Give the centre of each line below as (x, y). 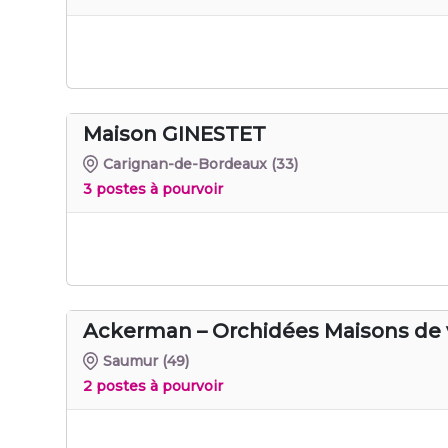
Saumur (131, 360)
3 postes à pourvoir (153, 188)
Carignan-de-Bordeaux (185, 163)
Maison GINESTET (174, 133)
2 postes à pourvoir (153, 385)
